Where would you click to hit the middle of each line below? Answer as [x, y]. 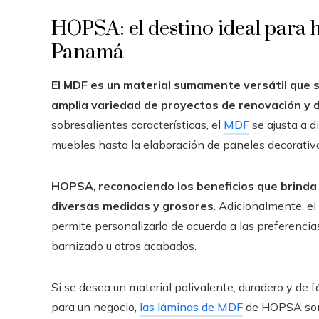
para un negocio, [95, 307]
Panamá [87, 52]
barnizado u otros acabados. [124, 246]
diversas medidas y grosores [132, 206]
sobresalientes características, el [137, 125]
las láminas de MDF [191, 307]
